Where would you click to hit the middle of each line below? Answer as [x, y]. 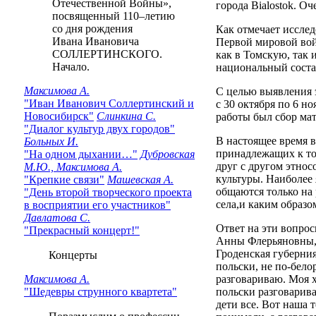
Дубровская [168, 154]
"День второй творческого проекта [108, 192]
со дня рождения [78, 29]
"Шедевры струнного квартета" [101, 292]
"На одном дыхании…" [81, 154]
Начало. [57, 67]
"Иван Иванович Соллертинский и [109, 103]
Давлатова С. [57, 218]
